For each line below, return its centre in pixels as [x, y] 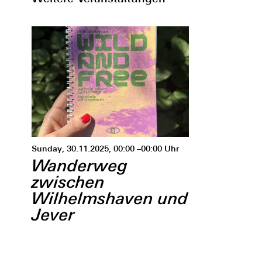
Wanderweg [79, 165]
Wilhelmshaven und [110, 198]
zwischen [68, 182]
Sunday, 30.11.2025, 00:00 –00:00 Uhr [105, 148]
